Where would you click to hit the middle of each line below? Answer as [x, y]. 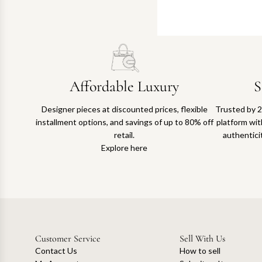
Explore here [125, 147]
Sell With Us [202, 238]
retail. [125, 135]
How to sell [200, 250]
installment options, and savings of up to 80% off [124, 122]
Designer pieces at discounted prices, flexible [124, 109]
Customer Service [68, 238]
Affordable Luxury [125, 86]
